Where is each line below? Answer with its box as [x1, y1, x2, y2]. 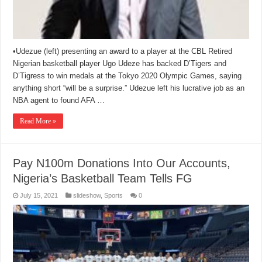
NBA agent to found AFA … [13, 96, 105, 105]
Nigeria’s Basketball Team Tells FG [13, 172, 193, 185]
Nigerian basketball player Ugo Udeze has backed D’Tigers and [13, 59, 227, 68]
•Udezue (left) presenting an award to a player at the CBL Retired [13, 47, 233, 56]
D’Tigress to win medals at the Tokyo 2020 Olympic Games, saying [13, 71, 242, 81]
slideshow [73, 192, 101, 199]
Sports [104, 192, 123, 199]
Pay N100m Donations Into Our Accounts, [13, 157, 231, 170]
